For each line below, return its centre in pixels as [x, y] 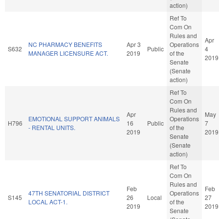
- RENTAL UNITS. [52, 127]
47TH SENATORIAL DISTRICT [69, 193]
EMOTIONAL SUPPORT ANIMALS [74, 118]
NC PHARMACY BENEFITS [65, 44]
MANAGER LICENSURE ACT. [68, 53]
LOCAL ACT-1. [48, 201]
